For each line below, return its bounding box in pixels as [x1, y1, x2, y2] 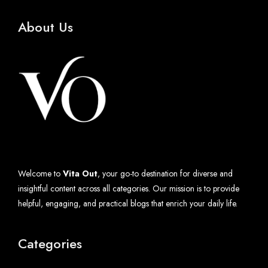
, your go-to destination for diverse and [98, 167, 233, 179]
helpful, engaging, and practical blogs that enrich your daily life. [18, 197, 237, 209]
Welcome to [18, 167, 63, 179]
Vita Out [63, 167, 98, 179]
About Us [18, 17, 73, 36]
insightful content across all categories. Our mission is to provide [18, 182, 239, 194]
